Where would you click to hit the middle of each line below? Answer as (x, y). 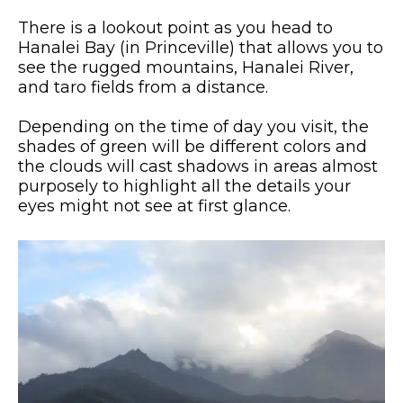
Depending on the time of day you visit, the (193, 127)
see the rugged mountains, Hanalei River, (186, 68)
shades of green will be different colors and (193, 147)
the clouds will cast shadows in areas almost (198, 167)
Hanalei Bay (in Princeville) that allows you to (201, 48)
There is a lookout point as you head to (175, 28)
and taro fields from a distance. (143, 88)
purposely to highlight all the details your (184, 187)
